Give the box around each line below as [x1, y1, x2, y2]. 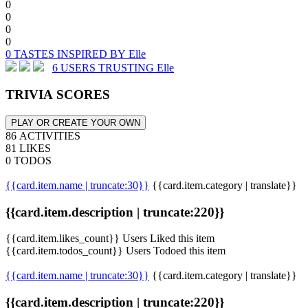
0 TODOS [5, 154, 52, 166]
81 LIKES [5, 142, 51, 154]
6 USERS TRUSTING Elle [52, 62, 174, 74]
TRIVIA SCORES [5, 87, 110, 102]
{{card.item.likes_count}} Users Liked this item [5, 232, 214, 245]
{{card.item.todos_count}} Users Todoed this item [5, 245, 225, 257]
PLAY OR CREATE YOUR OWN [11, 117, 140, 128]
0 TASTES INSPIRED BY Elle [5, 48, 146, 60]
